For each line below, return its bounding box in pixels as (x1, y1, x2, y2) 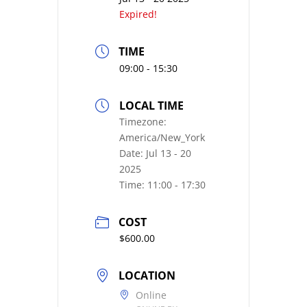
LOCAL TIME (119, 98, 184, 114)
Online (136, 288, 167, 302)
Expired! (119, 8, 157, 21)
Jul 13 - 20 (146, 147, 191, 160)
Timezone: (119, 115, 167, 129)
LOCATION (119, 268, 175, 284)
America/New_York (119, 131, 205, 145)
